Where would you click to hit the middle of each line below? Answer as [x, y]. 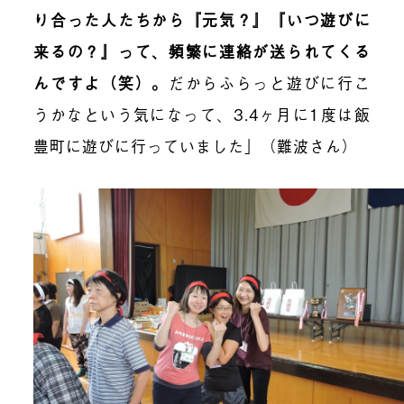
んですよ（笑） [93, 82]
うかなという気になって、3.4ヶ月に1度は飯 [202, 114]
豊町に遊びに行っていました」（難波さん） [196, 145]
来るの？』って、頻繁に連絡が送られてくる [202, 50]
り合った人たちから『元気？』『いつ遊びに [202, 19]
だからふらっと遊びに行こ [269, 82]
